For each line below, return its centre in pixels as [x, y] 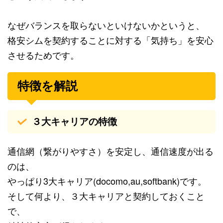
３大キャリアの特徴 [74, 122]
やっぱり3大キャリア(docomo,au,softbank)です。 [107, 181]
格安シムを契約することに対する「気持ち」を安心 [111, 40]
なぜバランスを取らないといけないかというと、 [106, 25]
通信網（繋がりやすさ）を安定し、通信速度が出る [111, 151]
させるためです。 [43, 55]
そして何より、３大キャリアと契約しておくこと [106, 196]
